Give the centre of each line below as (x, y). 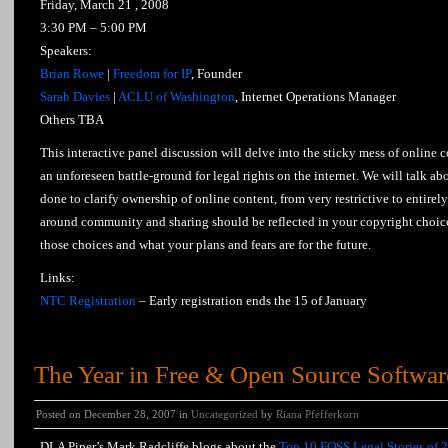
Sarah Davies (75, 96)
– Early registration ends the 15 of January (251, 300)
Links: (57, 277)
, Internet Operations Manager (315, 96)
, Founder (216, 73)
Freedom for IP (152, 73)
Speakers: (66, 50)
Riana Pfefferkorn (317, 414)
